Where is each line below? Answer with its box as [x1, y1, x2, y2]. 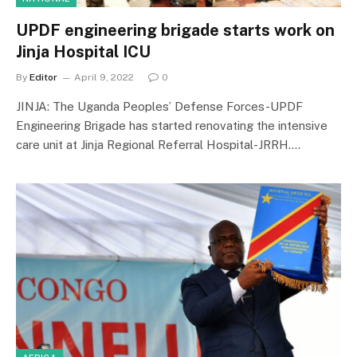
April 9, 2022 [74, 72, 134, 83]
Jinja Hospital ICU [16, 42, 151, 61]
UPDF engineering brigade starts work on [16, 21, 335, 40]
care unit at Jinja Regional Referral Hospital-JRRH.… [16, 138, 300, 151]
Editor [29, 72, 57, 83]
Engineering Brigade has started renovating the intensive [16, 119, 328, 132]
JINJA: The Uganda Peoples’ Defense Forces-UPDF [16, 100, 303, 113]
